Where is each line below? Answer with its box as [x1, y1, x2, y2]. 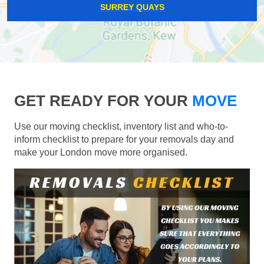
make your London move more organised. [14, 147, 187, 157]
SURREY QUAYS [100, 2, 164, 12]
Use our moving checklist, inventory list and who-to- [14, 121, 228, 131]
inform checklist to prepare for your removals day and [14, 134, 234, 144]
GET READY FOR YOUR [14, 91, 188, 110]
